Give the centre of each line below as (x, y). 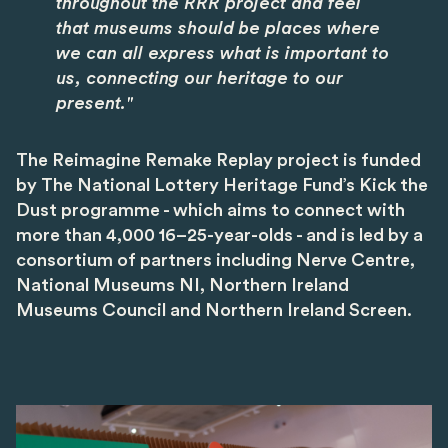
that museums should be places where (218, 28)
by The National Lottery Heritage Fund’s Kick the (222, 185)
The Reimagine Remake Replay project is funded (218, 160)
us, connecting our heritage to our (199, 78)
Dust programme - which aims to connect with (210, 210)
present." (95, 103)
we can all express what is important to (222, 53)
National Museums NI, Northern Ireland (182, 285)
